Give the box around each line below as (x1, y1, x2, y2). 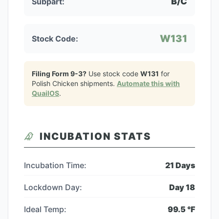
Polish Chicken (32, 79, 78, 88)
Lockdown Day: (24, 182, 82, 192)
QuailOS (32, 89, 59, 97)
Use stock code (87, 69, 140, 78)
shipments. (78, 79, 117, 88)
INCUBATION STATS (40, 131, 151, 142)
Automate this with (117, 79, 180, 88)
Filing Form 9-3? (32, 69, 87, 78)
